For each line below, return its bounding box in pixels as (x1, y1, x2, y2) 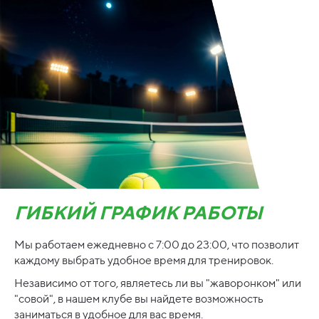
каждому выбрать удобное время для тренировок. (14, 253, 273, 268)
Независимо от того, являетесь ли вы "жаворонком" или (14, 276, 301, 291)
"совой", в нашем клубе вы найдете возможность (14, 292, 263, 306)
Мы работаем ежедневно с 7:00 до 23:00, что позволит (14, 238, 299, 252)
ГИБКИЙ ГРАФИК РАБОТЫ (14, 202, 263, 224)
